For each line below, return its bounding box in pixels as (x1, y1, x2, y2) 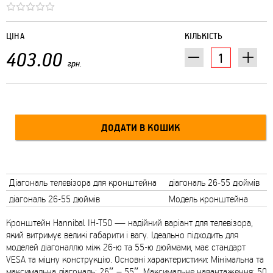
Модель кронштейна (169, 193, 248, 205)
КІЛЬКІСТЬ (185, 30, 222, 42)
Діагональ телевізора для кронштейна (9, 176, 157, 189)
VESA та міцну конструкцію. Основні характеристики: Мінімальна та (6, 253, 264, 266)
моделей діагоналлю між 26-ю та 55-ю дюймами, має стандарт (6, 241, 246, 253)
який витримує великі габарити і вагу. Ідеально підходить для (6, 229, 238, 241)
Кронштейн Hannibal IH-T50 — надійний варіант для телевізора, (6, 216, 253, 229)
